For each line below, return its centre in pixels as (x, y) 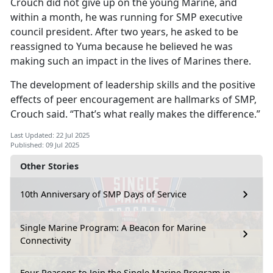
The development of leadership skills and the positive (133, 84)
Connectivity (45, 240)
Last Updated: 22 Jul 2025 (50, 135)
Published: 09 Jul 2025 (45, 144)
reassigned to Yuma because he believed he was (122, 46)
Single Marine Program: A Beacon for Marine (113, 227)
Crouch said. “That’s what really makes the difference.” (135, 114)
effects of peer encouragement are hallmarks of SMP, (133, 99)
